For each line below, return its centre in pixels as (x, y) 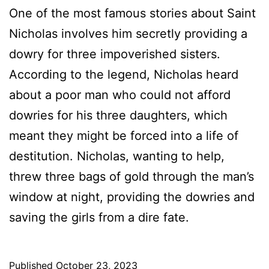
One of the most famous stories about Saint (132, 13)
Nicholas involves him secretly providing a (128, 33)
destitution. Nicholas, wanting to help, (117, 156)
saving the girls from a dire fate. (99, 217)
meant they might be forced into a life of (124, 135)
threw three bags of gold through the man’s (131, 176)
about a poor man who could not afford (120, 95)
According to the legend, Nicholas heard (124, 74)
